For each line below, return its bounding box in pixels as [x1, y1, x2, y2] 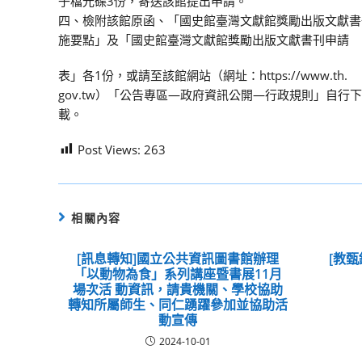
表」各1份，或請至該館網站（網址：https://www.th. [58, 66, 347, 83]
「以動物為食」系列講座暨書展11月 [74, 264, 283, 283]
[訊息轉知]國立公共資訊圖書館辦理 [77, 249, 280, 267]
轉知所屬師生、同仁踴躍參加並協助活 [68, 295, 288, 314]
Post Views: [78, 141, 141, 158]
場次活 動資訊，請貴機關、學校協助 [73, 280, 284, 298]
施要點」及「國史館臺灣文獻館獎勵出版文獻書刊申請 [58, 31, 349, 48]
